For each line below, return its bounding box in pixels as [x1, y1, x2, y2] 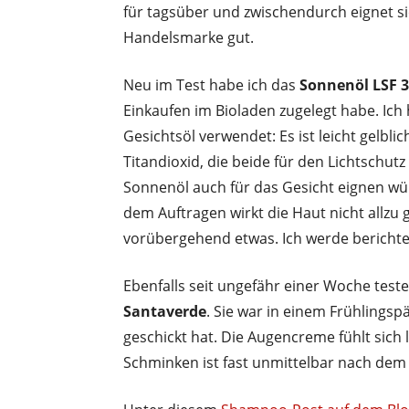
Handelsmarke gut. [123, 26, 254, 47]
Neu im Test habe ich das [123, 74, 299, 95]
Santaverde [123, 300, 206, 321]
